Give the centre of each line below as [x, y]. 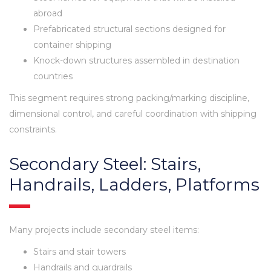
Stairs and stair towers [80, 251]
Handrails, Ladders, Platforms [134, 184]
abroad [48, 13]
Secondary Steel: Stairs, [105, 164]
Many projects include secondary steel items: [104, 230]
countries [53, 76]
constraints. [33, 129]
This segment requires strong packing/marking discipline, [129, 98]
